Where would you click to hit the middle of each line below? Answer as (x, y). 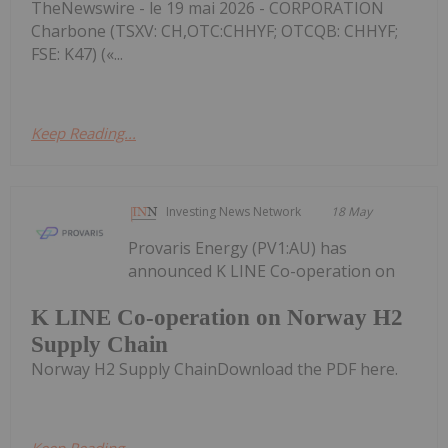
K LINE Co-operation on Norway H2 (217, 317)
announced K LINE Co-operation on (262, 271)
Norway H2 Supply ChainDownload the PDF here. (214, 368)
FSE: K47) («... (77, 54)
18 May (352, 212)
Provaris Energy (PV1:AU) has (238, 248)
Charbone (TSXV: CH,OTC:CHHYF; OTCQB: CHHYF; (214, 31)
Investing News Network (234, 212)
